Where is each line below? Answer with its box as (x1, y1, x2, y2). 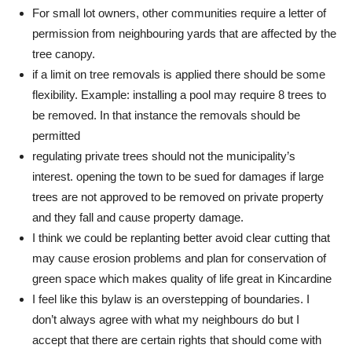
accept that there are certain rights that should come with (32, 333, 321, 346)
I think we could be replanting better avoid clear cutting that (32, 231, 330, 244)
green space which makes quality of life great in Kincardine (32, 272, 332, 285)
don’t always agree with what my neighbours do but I (32, 313, 299, 326)
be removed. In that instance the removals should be (32, 108, 300, 122)
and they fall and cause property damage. (32, 211, 244, 224)
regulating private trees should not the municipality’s (32, 149, 295, 163)
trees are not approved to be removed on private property (32, 190, 324, 203)
